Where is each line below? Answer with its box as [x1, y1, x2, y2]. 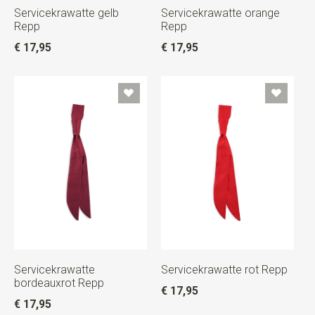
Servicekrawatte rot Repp [160, 263, 288, 277]
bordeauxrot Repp [13, 276, 104, 290]
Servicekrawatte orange [160, 6, 280, 20]
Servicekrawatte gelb [13, 6, 119, 20]
